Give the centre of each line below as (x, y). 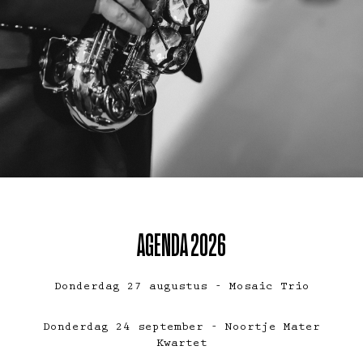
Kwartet (181, 345)
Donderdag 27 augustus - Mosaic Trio (181, 288)
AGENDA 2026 (181, 245)
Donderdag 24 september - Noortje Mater (181, 329)
